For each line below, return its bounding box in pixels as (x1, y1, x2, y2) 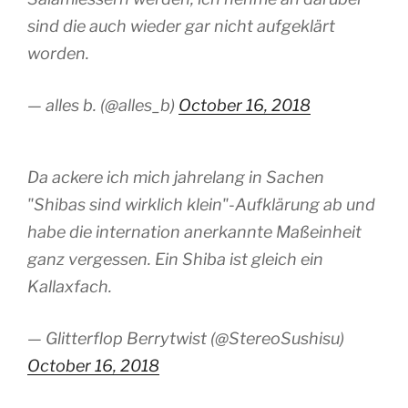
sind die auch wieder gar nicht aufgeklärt (27, 15, 335, 36)
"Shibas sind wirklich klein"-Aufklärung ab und (27, 195, 375, 215)
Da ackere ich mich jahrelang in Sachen (27, 168, 324, 188)
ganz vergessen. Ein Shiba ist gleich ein (27, 250, 323, 270)
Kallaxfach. (27, 277, 112, 297)
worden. (27, 43, 89, 63)
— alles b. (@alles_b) (27, 95, 178, 115)
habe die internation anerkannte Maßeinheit (27, 222, 362, 242)
